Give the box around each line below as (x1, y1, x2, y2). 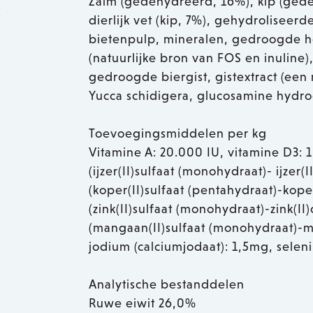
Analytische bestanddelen (89, 277, 245, 292)
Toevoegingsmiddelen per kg (89, 126, 268, 141)
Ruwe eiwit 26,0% (89, 296, 197, 311)
